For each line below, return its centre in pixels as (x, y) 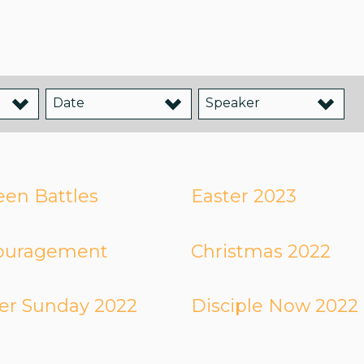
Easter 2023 (244, 197)
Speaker (233, 103)
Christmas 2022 (261, 251)
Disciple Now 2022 (275, 306)
